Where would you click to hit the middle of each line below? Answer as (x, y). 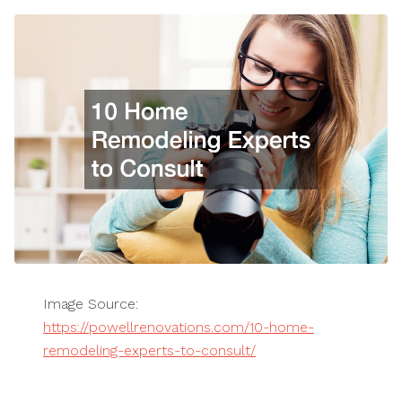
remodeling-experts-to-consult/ (149, 350)
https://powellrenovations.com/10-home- (179, 327)
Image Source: (91, 303)
